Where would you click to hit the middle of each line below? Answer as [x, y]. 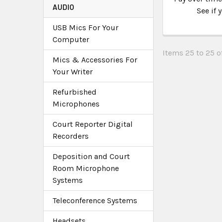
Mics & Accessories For [95, 59]
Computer [71, 39]
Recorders [71, 136]
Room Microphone [86, 168]
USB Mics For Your [85, 27]
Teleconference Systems [95, 200]
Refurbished [75, 92]
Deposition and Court [91, 156]
